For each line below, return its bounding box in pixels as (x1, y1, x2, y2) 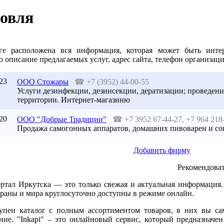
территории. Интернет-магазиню (17, 95, 130, 104)
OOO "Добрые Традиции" (17, 115, 106, 123)
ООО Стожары (17, 77, 68, 86)
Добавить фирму (133, 146, 190, 154)
